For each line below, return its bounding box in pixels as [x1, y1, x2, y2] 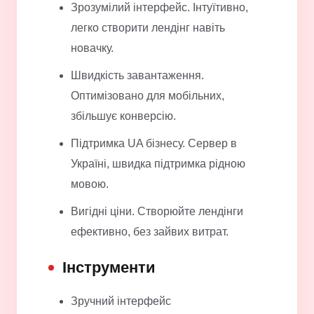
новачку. [71, 42, 114, 55]
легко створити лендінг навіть [71, 22, 225, 34]
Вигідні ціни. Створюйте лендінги [71, 205, 243, 218]
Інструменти [62, 259, 156, 277]
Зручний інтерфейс [71, 295, 171, 308]
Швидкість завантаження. [71, 69, 204, 82]
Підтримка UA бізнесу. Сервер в [71, 137, 237, 150]
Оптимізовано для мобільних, [71, 90, 224, 102]
